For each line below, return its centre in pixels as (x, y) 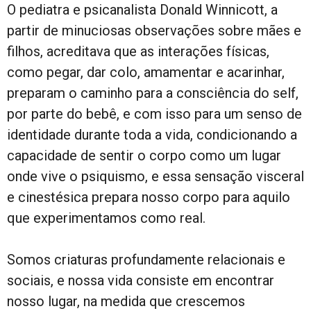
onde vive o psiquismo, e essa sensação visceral (155, 176)
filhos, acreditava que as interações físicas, (138, 51)
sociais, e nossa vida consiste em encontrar (141, 280)
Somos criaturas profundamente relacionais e (146, 259)
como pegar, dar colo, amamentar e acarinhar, (146, 72)
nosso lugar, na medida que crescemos (126, 301)
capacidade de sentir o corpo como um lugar (144, 155)
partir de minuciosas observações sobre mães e (154, 30)
